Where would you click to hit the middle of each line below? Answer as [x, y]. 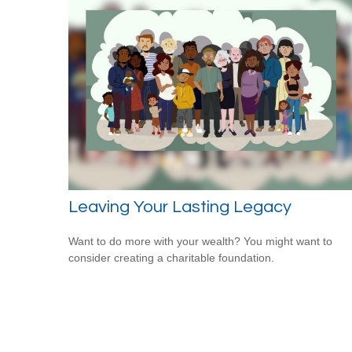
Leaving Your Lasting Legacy [180, 207]
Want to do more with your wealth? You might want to [200, 241]
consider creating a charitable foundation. [171, 257]
